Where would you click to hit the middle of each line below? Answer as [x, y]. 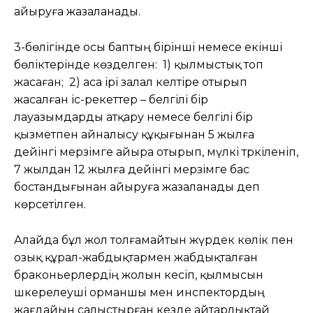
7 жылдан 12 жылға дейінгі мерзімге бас [132, 169]
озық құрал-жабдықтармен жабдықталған [136, 257]
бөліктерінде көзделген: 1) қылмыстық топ [139, 64]
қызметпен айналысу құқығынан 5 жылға [134, 134]
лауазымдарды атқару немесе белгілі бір [133, 117]
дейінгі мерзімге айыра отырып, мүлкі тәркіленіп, [156, 152]
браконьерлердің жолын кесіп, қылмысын [139, 275]
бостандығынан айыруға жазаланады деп [137, 187]
